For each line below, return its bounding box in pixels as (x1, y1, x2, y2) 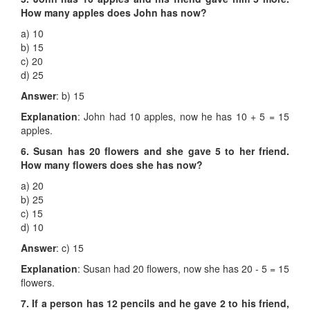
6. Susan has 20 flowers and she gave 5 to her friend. (21, 144, 289, 158)
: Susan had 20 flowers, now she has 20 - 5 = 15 (77, 262, 289, 276)
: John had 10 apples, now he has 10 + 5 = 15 (77, 109, 289, 124)
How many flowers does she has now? (21, 158, 203, 172)
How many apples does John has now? (21, 6, 207, 20)
